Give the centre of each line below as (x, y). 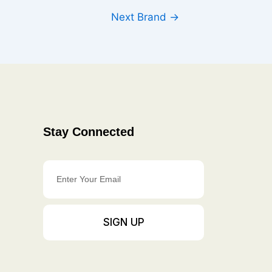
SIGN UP (124, 223)
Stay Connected (89, 132)
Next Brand (141, 17)
